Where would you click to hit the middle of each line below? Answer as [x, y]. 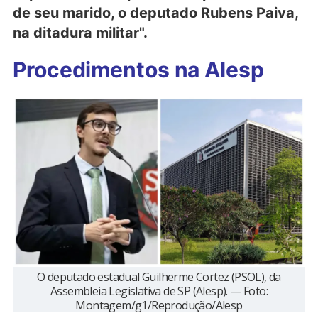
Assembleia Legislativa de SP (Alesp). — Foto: [159, 291]
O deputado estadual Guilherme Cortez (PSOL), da [159, 276]
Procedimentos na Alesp [138, 69]
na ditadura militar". [80, 32]
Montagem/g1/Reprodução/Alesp [159, 305]
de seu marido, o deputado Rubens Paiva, [155, 12]
